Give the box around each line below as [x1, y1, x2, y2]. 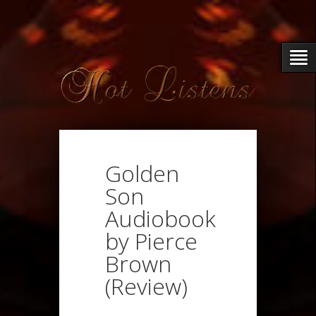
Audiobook [105, 202, 216, 233]
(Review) [105, 270, 188, 301]
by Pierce [105, 225, 197, 256]
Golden [105, 157, 179, 188]
